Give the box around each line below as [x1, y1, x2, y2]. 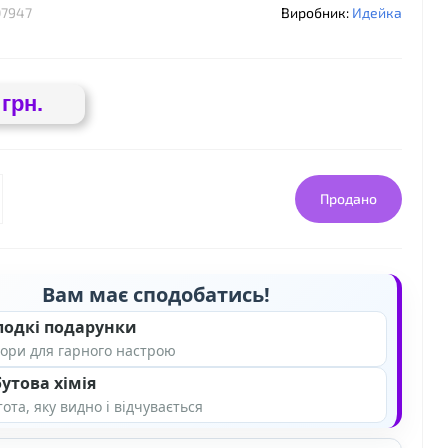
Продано [319, 190, 377, 207]
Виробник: [280, 4, 352, 21]
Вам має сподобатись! [41, 281, 270, 308]
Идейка [351, 4, 402, 21]
